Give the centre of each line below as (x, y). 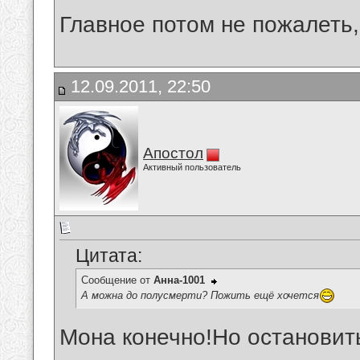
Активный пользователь (192, 167)
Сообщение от (117, 280)
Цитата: (109, 256)
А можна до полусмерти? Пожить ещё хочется (200, 295)
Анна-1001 (179, 280)
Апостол (173, 153)
